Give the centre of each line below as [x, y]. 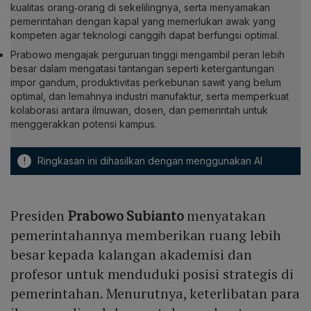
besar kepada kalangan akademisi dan [131, 255]
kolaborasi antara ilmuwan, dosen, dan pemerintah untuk [139, 110]
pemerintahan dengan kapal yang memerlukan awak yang [143, 22]
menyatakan [225, 216]
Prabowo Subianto [126, 216]
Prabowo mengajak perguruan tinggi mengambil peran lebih [148, 55]
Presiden [40, 216]
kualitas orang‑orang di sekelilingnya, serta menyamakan [140, 8]
